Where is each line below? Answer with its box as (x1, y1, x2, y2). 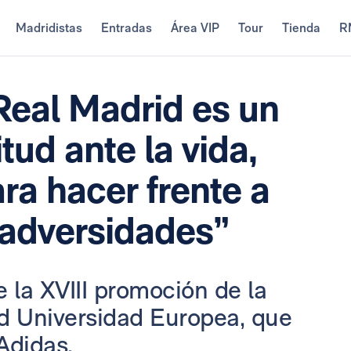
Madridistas (15, 20, 82, 35)
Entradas (100, 20, 152, 35)
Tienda (281, 20, 320, 35)
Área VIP (170, 20, 219, 35)
